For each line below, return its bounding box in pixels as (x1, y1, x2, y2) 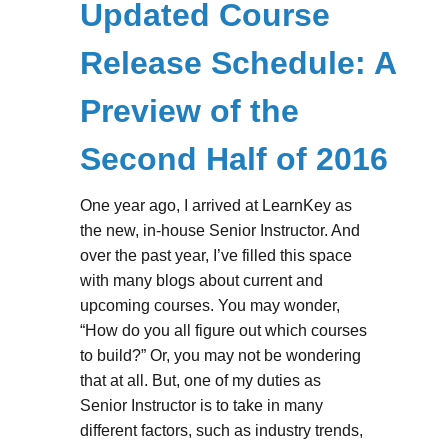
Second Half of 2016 (79, 140, 388, 177)
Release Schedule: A (79, 44, 396, 81)
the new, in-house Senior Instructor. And (79, 221, 360, 239)
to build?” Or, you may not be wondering (79, 346, 361, 364)
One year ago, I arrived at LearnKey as (79, 196, 352, 214)
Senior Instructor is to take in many (79, 396, 323, 414)
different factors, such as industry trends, (79, 421, 363, 439)
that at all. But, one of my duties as (79, 371, 321, 389)
